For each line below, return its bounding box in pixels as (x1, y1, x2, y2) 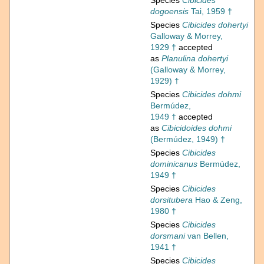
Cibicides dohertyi (182, 20, 248, 30)
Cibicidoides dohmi (161, 123, 232, 133)
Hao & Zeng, (193, 195, 242, 205)
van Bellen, (185, 231, 229, 241)
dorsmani (150, 231, 185, 241)
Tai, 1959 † (189, 6, 232, 16)
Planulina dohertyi (161, 54, 228, 64)
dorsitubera (150, 195, 193, 205)
